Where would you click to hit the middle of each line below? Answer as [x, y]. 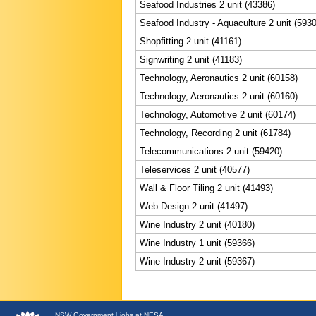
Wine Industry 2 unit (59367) [197, 261]
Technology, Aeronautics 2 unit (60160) [219, 96]
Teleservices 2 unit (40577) [195, 169]
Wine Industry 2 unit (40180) [197, 224]
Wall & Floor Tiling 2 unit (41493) [206, 188]
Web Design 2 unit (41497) [194, 206]
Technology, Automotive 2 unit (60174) [218, 114]
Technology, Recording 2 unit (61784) [215, 133]
